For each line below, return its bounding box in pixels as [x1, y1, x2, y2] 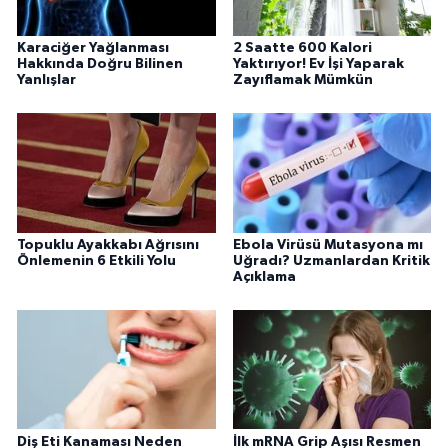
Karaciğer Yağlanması [17, 40, 169, 55]
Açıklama [232, 269, 296, 284]
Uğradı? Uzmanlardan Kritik [232, 253, 430, 268]
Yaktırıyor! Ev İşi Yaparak [232, 56, 404, 71]
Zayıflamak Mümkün [232, 72, 373, 87]
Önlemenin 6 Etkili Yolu [17, 253, 176, 268]
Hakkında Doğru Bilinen [17, 56, 183, 71]
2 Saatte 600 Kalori [232, 40, 372, 55]
